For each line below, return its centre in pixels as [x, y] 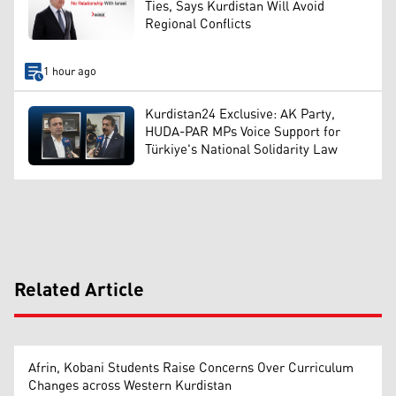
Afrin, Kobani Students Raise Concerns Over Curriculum [191, 369]
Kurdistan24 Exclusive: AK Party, [240, 114]
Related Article [79, 291]
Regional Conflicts [198, 24]
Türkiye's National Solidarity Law [241, 149]
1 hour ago [69, 72]
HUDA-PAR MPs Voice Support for [243, 132]
